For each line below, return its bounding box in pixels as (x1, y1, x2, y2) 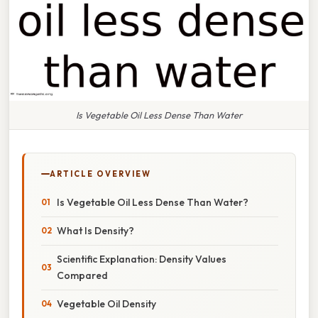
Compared (57, 268, 108, 282)
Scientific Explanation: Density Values (57, 252, 226, 265)
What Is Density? (57, 224, 134, 237)
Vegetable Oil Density (57, 297, 156, 310)
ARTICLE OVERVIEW (50, 168, 151, 179)
